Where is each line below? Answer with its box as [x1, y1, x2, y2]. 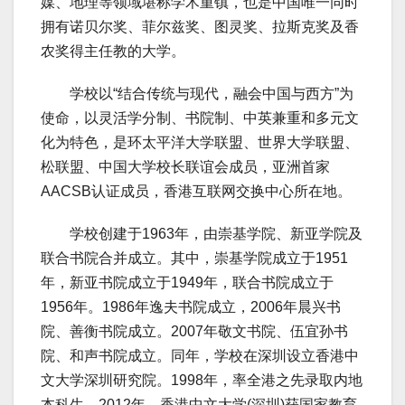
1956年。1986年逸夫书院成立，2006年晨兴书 [41, 299, 341, 316]
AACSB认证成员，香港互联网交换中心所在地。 [41, 184, 352, 200]
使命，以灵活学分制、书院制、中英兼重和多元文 [41, 110, 359, 127]
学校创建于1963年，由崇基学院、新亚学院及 [41, 226, 363, 242]
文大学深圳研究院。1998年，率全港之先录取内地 [41, 372, 363, 389]
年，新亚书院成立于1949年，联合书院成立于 [41, 275, 334, 291]
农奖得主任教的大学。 [41, 43, 185, 60]
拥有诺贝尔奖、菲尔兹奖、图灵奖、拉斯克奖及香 [41, 19, 359, 35]
